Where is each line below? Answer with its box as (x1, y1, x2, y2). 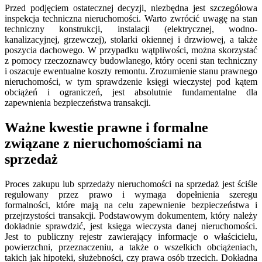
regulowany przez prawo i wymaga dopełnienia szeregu (5, 189, 257, 199)
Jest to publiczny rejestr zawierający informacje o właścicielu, (5, 231, 257, 242)
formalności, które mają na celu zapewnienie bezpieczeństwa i (5, 199, 257, 210)
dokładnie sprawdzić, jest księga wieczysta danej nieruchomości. (5, 220, 257, 231)
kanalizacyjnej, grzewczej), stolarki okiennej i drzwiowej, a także (5, 35, 257, 45)
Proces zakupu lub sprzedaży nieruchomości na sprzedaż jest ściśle (5, 178, 257, 189)
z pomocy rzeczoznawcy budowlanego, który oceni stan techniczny (5, 56, 257, 66)
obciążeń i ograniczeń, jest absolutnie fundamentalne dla (5, 87, 257, 98)
